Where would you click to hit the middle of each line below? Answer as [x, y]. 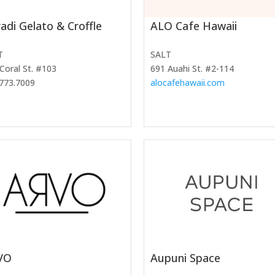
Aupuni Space [185, 258]
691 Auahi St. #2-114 [192, 68]
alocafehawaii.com [188, 82]
